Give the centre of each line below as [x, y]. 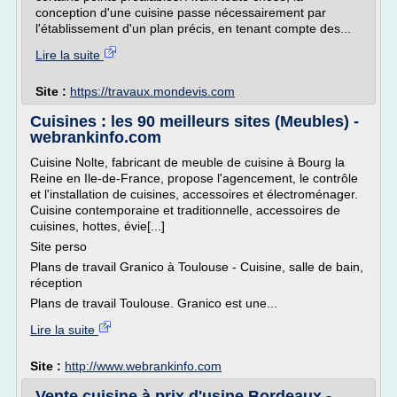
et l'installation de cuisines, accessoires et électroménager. [194, 194]
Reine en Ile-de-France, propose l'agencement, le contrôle [194, 178]
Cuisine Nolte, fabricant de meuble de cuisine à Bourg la [187, 162]
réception [56, 283]
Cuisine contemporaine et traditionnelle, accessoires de [185, 210]
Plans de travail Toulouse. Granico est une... [154, 303]
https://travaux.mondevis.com [152, 91]
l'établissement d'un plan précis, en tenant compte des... [193, 28]
